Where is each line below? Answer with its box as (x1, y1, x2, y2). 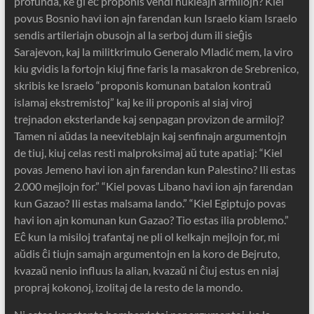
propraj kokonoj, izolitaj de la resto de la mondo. (13, 280, 243, 294)
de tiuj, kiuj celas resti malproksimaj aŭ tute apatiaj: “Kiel (13, 146, 282, 160)
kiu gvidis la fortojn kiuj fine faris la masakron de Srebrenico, (13, 62, 299, 76)
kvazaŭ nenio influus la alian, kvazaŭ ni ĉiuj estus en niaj (13, 264, 279, 278)
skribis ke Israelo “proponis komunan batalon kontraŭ (13, 78, 271, 93)
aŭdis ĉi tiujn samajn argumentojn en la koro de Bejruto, (13, 247, 280, 261)
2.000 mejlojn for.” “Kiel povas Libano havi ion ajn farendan (13, 179, 293, 193)
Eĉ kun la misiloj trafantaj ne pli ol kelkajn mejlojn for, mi (13, 230, 280, 244)
